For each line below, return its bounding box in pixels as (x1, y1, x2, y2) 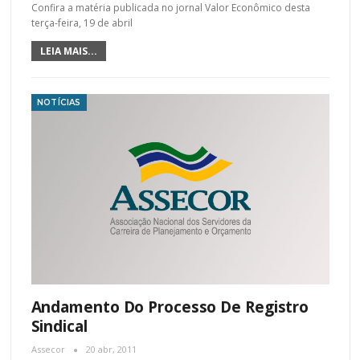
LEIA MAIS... (39, 44, 97, 59)
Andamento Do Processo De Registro (31, 297, 309, 318)
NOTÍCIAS (36, 97, 81, 108)
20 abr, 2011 (85, 343, 137, 356)
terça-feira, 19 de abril (31, 16, 133, 31)
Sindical (31, 316, 88, 337)
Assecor (31, 343, 67, 356)
